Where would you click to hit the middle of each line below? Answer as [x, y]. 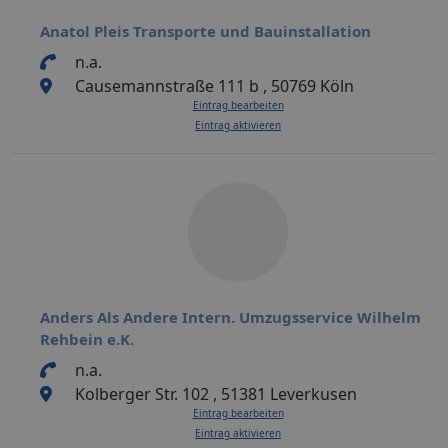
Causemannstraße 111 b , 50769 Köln [214, 85]
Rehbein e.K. [87, 338]
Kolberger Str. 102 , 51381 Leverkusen [215, 393]
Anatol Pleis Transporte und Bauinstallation [205, 30]
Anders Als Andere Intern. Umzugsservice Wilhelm [230, 316]
